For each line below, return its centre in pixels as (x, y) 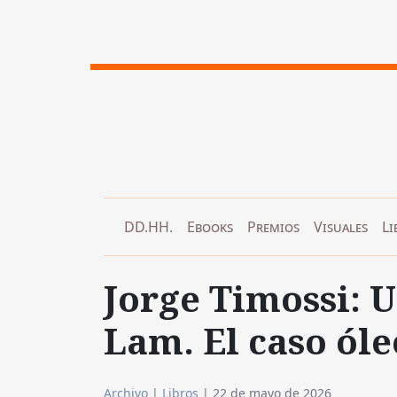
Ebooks (210, 226)
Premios (273, 226)
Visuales (341, 226)
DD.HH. (148, 226)
